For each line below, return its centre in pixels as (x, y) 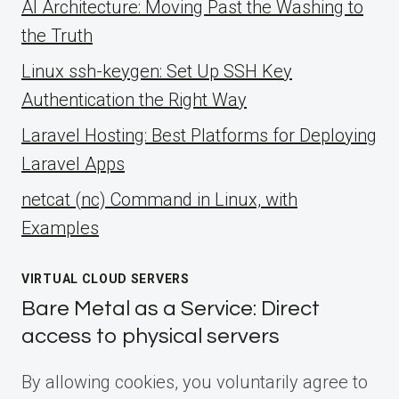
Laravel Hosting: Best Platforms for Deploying (199, 136)
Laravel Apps (73, 164)
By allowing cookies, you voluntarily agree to (195, 383)
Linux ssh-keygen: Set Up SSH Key (157, 72)
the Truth (57, 36)
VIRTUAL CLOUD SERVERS (106, 279)
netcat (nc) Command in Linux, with (159, 200)
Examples (60, 228)
